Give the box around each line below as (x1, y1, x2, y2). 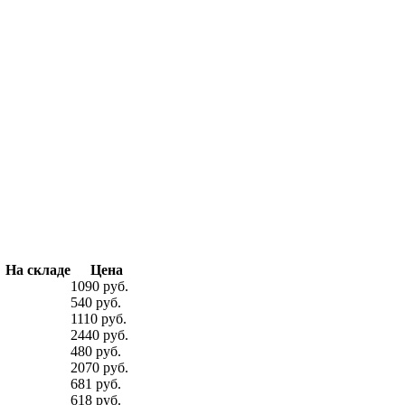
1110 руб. (71, 310, 127, 326)
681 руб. (71, 375, 121, 391)
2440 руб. (71, 326, 128, 343)
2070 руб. (71, 359, 128, 375)
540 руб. (71, 294, 121, 310)
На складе (5, 261, 71, 278)
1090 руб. (71, 278, 128, 294)
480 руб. (71, 343, 121, 359)
